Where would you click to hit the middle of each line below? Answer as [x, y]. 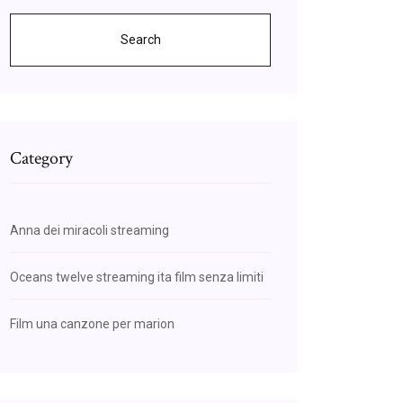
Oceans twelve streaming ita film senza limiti [137, 277]
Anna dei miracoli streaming [90, 230]
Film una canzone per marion [92, 324]
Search [140, 40]
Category [41, 158]
